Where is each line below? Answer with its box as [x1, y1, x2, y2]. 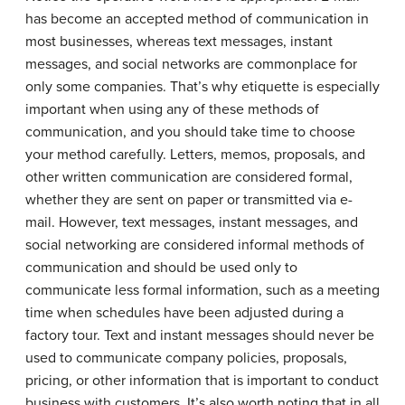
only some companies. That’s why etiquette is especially [25, 77, 380, 96]
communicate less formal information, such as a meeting [25, 280, 380, 299]
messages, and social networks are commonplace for [25, 54, 357, 73]
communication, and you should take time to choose [25, 122, 355, 141]
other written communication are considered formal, [25, 167, 353, 186]
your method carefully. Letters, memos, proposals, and [25, 145, 365, 164]
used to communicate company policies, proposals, [25, 348, 347, 367]
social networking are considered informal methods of [25, 235, 364, 254]
